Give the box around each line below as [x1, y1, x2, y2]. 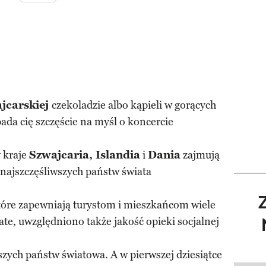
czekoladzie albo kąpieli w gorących [52, 99, 216, 112]
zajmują [180, 148, 220, 161]
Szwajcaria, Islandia [29, 148, 140, 161]
